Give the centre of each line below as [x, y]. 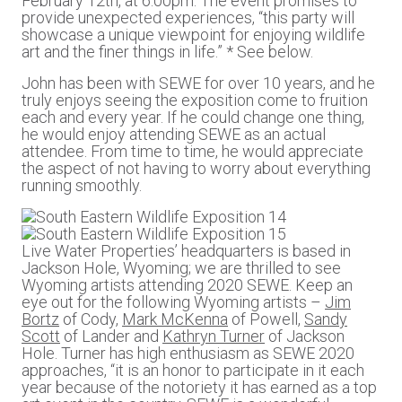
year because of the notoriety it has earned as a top [199, 387]
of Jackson [305, 336]
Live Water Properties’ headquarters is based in [186, 251]
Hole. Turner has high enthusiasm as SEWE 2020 [188, 353]
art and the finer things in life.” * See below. [167, 52]
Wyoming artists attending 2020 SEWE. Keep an [187, 285]
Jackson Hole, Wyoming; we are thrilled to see [181, 268]
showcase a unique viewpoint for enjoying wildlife [193, 35]
